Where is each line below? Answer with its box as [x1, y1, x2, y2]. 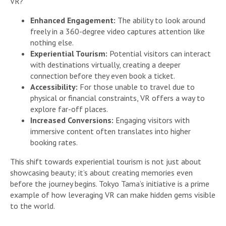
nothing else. [30, 37, 74, 48]
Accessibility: [30, 82, 78, 92]
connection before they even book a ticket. [30, 71, 175, 81]
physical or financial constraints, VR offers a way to [30, 93, 205, 103]
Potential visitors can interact [107, 48, 211, 59]
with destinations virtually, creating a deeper [30, 60, 181, 70]
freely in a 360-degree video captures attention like [30, 26, 205, 37]
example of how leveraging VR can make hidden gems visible [10, 190, 215, 200]
